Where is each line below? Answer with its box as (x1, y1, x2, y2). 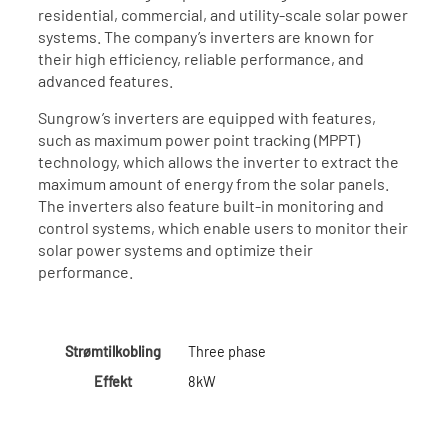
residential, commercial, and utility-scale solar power (37, 5, 408, 25)
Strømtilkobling (64, 343, 161, 361)
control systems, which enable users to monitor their (37, 217, 408, 237)
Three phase (187, 343, 266, 361)
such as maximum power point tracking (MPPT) (37, 129, 360, 149)
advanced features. (37, 71, 173, 91)
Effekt (93, 373, 132, 391)
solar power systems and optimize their (37, 239, 313, 259)
